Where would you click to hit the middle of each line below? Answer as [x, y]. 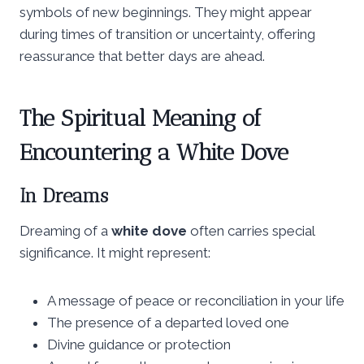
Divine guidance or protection [139, 344]
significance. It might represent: [115, 252]
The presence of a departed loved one [168, 322]
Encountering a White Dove [154, 152]
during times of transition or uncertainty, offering [167, 34]
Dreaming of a [65, 230]
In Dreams [64, 195]
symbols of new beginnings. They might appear [166, 12]
